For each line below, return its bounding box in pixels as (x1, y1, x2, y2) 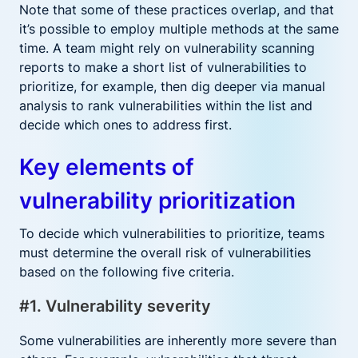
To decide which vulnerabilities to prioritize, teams (19, 225, 324, 241)
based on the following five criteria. (19, 264, 234, 280)
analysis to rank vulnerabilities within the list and (19, 97, 312, 113)
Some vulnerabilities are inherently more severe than (19, 332, 336, 348)
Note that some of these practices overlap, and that (19, 2, 334, 18)
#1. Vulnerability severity (19, 296, 211, 316)
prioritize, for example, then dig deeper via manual (19, 78, 325, 94)
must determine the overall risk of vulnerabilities (19, 245, 311, 261)
